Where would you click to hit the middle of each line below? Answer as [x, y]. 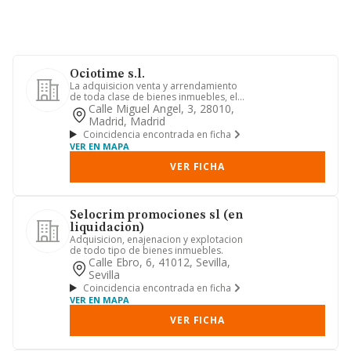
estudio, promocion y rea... [130, 108]
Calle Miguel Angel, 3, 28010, [161, 109]
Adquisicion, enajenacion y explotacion [156, 239]
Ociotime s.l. [107, 74]
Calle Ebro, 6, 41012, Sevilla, [159, 262]
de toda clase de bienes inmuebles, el [154, 97]
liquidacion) [107, 228]
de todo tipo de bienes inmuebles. [147, 250]
